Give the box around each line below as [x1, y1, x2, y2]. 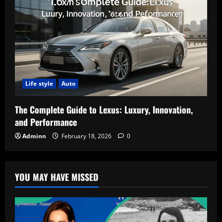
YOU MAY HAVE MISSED [15, 170, 99, 183]
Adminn [22, 131, 46, 140]
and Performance [15, 115, 77, 128]
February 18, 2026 [60, 131, 113, 140]
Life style [25, 79, 53, 88]
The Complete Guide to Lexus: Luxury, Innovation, [15, 103, 193, 116]
